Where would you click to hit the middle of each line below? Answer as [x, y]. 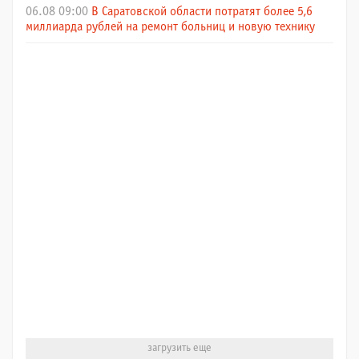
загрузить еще [179, 349]
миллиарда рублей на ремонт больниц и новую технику [170, 27]
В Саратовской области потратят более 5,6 [202, 12]
